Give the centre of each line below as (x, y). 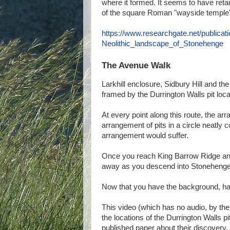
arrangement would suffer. (145, 135)
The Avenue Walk (136, 65)
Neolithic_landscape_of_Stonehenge (162, 44)
